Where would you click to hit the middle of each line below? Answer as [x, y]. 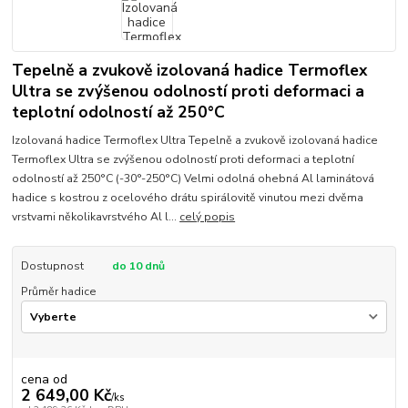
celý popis [208, 216]
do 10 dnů [138, 265]
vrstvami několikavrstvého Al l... [96, 216]
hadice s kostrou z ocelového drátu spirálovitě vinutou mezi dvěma [188, 197]
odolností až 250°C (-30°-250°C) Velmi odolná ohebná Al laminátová [194, 178]
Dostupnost [52, 265]
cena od [44, 379]
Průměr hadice [58, 291]
